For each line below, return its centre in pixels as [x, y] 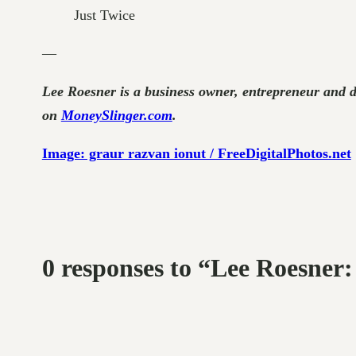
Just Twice [104, 15]
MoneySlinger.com [116, 115]
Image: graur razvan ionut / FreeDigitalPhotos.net [196, 153]
